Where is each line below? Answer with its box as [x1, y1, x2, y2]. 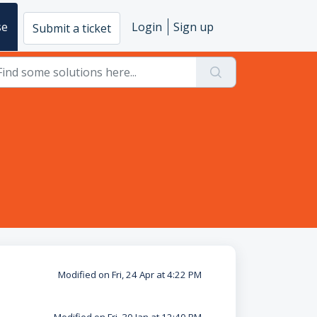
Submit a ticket [33, 20, 111, 36]
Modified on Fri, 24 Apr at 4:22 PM [57, 268, 202, 281]
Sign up [173, 19, 214, 35]
